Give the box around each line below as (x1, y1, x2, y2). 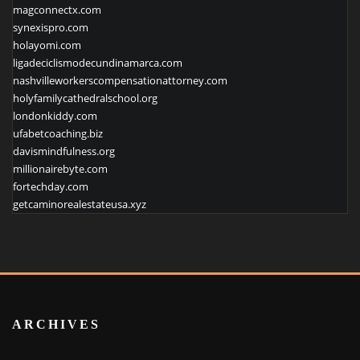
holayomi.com (13, 38, 81, 53)
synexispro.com (13, 20, 88, 35)
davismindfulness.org (13, 144, 115, 159)
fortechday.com (13, 179, 88, 194)
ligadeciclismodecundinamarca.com (13, 55, 182, 71)
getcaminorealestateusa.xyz (13, 197, 146, 212)
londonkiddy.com (13, 108, 97, 124)
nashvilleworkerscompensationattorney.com (13, 73, 227, 88)
